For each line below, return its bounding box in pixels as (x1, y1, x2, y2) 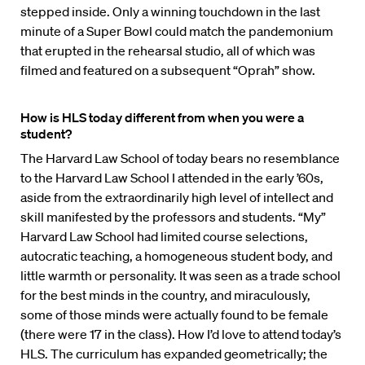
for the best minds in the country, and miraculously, (20, 287, 310, 304)
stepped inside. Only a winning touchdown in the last (20, 3, 320, 20)
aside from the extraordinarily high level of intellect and (20, 189, 333, 206)
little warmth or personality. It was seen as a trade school (20, 267, 341, 284)
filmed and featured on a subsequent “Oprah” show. (20, 62, 315, 79)
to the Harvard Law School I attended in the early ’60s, (20, 169, 323, 187)
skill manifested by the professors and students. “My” (20, 209, 326, 226)
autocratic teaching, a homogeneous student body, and (20, 248, 332, 265)
